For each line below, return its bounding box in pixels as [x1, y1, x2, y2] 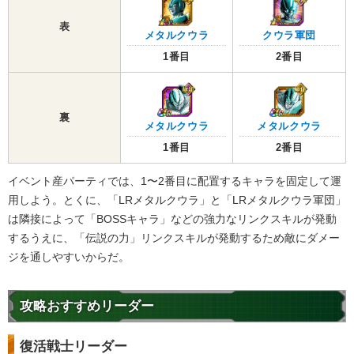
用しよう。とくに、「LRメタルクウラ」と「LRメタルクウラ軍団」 [8, 193, 346, 206]
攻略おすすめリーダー [20, 298, 154, 314]
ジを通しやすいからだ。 [8, 250, 130, 263]
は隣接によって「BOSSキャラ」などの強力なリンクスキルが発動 [8, 212, 337, 225]
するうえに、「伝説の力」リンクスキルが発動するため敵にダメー [8, 231, 340, 244]
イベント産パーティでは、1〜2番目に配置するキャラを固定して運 [8, 174, 341, 187]
